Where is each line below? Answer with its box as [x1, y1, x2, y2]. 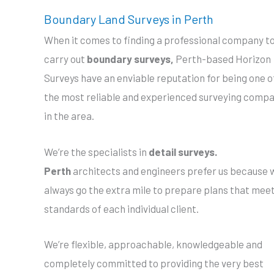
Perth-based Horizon [176, 53, 271, 65]
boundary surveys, [87, 53, 176, 65]
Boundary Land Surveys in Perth [44, 12, 213, 27]
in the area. [44, 109, 94, 122]
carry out [44, 53, 87, 65]
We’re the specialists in [44, 145, 149, 158]
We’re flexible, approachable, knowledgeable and [44, 237, 262, 250]
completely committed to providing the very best [44, 256, 264, 269]
